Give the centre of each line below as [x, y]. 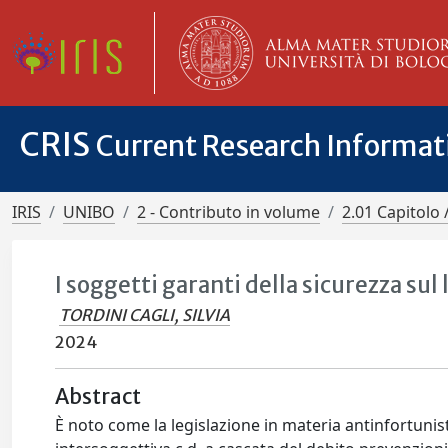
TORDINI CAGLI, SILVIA [145, 315]
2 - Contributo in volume [228, 212]
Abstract [98, 397]
